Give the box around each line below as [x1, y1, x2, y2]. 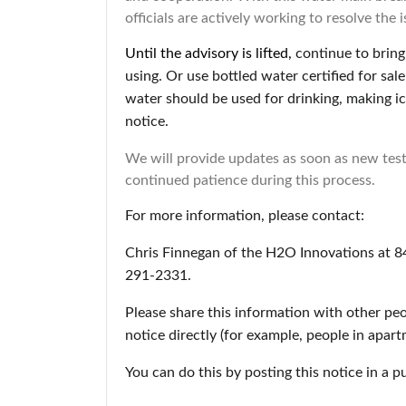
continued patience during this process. [125, 173, 375, 188]
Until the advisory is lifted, [125, 46, 295, 61]
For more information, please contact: [125, 208, 364, 223]
